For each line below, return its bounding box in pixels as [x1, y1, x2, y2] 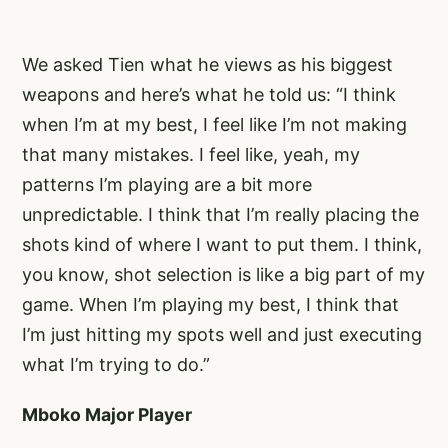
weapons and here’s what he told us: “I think [22, 83, 396, 105]
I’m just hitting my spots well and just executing [22, 323, 422, 345]
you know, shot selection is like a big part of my [22, 263, 425, 285]
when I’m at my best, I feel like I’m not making [22, 113, 407, 135]
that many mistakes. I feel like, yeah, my [22, 143, 360, 165]
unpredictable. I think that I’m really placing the [22, 203, 419, 225]
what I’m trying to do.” [22, 353, 210, 375]
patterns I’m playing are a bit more [22, 173, 312, 195]
